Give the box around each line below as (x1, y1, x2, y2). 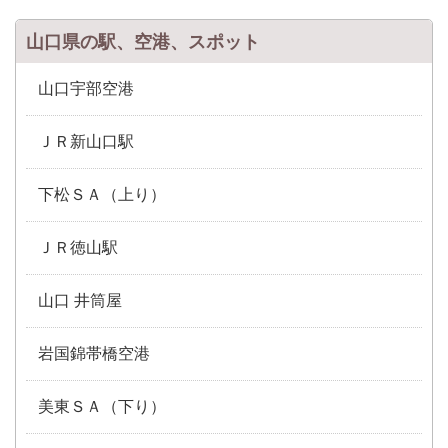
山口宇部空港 (38, 79, 134, 97)
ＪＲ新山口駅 (38, 132, 134, 150)
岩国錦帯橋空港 (38, 344, 150, 362)
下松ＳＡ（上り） (38, 185, 166, 203)
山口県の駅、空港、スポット (26, 31, 260, 52)
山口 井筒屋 (38, 291, 122, 309)
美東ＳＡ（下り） (38, 397, 166, 415)
